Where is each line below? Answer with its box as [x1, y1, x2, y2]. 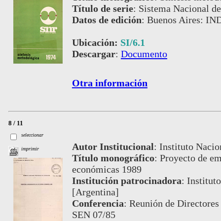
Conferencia [72, 198, 124, 209]
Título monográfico [72, 152, 154, 164]
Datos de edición [72, 14, 142, 26]
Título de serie [72, 3, 133, 14]
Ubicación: [72, 37, 120, 48]
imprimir [21, 146, 39, 151]
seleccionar [21, 132, 44, 138]
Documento [120, 48, 167, 60]
